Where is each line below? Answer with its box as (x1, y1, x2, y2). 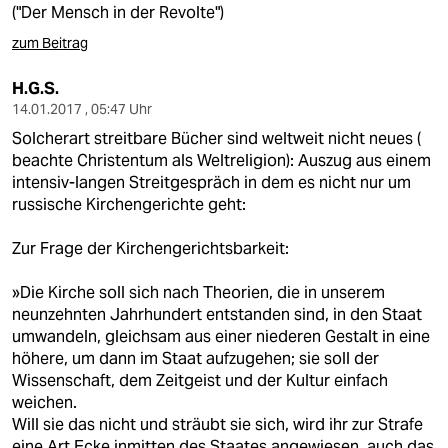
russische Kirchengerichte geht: (12, 194, 246, 215)
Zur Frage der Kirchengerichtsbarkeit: (12, 238, 289, 259)
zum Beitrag (12, 34, 88, 52)
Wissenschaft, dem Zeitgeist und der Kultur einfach (12, 370, 388, 391)
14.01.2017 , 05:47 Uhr (12, 100, 152, 118)
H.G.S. (12, 78, 59, 99)
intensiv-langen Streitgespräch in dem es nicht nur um (12, 172, 411, 193)
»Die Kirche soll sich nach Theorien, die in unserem (12, 282, 385, 303)
